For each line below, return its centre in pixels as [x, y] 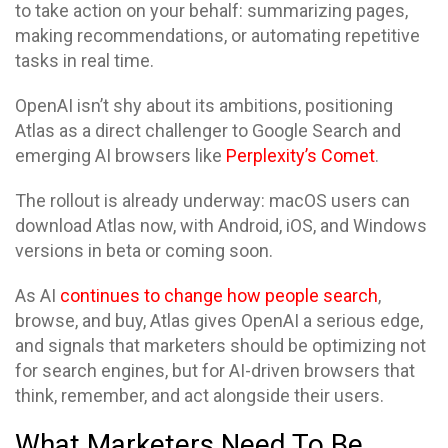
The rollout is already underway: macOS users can [212, 200]
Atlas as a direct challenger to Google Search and [208, 130]
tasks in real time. [84, 60]
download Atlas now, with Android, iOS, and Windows [221, 225]
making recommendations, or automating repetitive [217, 35]
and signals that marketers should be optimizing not [220, 345]
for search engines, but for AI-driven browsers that [215, 370]
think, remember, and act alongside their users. [199, 395]
